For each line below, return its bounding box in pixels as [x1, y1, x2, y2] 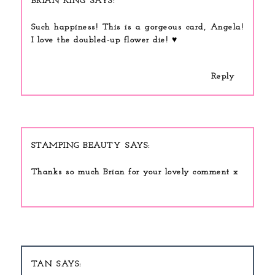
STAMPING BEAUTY [31, 141, 122, 150]
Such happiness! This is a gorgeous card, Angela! [31, 22, 244, 32]
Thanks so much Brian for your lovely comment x [31, 167, 239, 177]
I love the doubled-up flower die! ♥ [31, 35, 178, 45]
